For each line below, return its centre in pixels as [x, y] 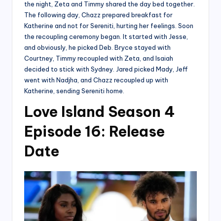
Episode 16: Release [94, 131]
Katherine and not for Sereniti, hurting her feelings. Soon [109, 25]
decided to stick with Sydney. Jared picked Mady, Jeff [106, 69]
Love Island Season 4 [99, 111]
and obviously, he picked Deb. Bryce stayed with [97, 47]
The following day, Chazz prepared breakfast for [98, 15]
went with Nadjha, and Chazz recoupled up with [96, 80]
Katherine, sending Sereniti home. [74, 91]
